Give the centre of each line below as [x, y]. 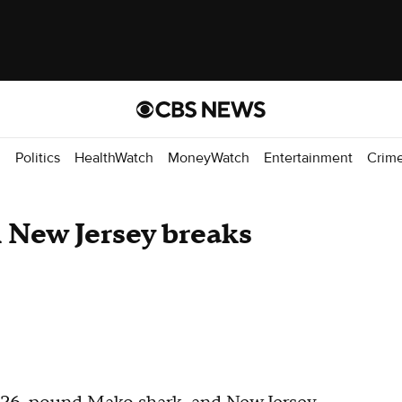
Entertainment [308, 157]
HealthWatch [114, 157]
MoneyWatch [209, 157]
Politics [38, 157]
